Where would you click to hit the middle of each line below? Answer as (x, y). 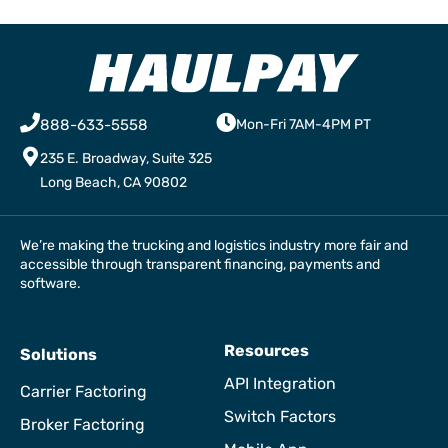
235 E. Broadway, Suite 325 (126, 159)
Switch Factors (280, 417)
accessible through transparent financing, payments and (200, 265)
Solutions (58, 355)
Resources (266, 351)
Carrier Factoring (83, 392)
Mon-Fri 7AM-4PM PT (303, 125)
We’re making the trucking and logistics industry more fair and (214, 246)
